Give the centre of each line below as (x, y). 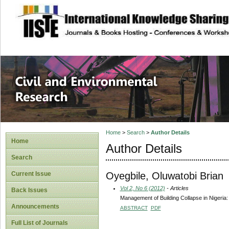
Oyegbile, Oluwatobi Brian (164, 176)
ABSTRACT (134, 208)
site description (99, 16)
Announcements (35, 207)
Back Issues (29, 190)
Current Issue (31, 174)
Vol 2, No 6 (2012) (142, 188)
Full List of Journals (40, 223)
